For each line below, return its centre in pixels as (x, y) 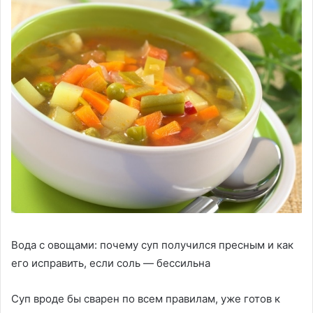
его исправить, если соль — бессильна (111, 263)
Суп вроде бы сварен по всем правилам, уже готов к (146, 298)
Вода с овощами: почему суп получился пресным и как (152, 245)
